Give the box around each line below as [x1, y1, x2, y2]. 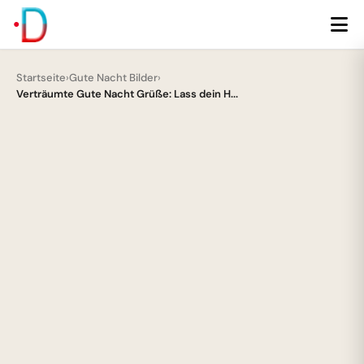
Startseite [16, 71, 66, 84]
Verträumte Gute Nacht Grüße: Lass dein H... [16, 87, 238, 101]
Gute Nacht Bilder [69, 71, 158, 84]
